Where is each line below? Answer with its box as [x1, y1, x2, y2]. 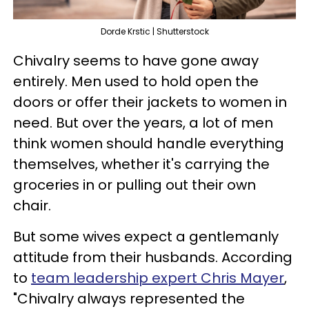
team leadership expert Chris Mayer [31, 268, 284, 288]
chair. [13, 195, 54, 215]
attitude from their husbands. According [13, 247, 292, 267]
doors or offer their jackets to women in [13, 92, 287, 112]
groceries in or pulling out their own [13, 175, 256, 195]
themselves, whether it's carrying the [13, 154, 270, 174]
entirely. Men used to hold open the [13, 71, 259, 91]
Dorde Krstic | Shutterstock [100, 25, 209, 37]
